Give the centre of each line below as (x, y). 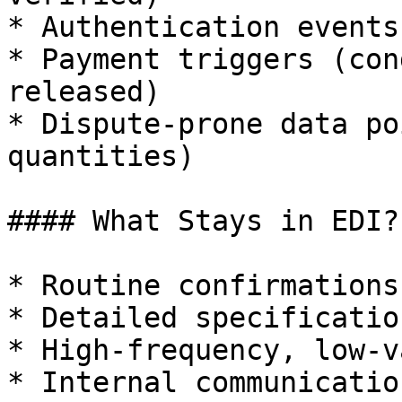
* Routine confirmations (203, 285)
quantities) (101, 156)
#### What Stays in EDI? (203, 221)
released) (84, 92)
